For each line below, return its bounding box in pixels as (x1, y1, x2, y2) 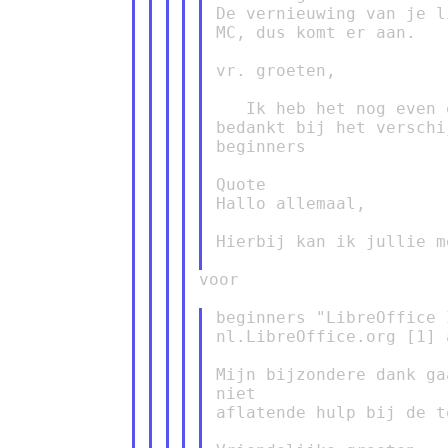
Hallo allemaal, (215, 193, 366, 213)
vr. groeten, (215, 60, 336, 80)
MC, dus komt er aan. (215, 22, 416, 42)
